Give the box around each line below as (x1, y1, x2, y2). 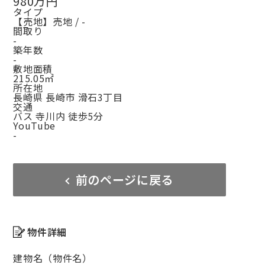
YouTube (13, 118, 56, 133)
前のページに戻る (75, 171, 173, 189)
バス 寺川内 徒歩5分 (13, 109, 104, 124)
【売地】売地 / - (13, 14, 86, 29)
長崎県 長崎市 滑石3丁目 (13, 90, 123, 105)
